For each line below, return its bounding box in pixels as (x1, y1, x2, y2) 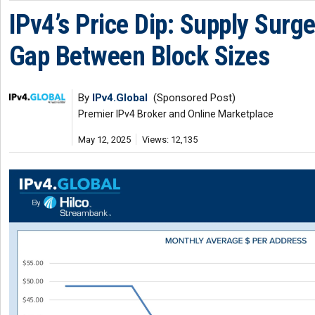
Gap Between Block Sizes (9, 41, 270, 72)
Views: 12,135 (142, 134, 198, 145)
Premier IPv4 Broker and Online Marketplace (78, 108, 274, 120)
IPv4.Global (92, 91, 148, 104)
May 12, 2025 (78, 134, 131, 145)
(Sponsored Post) (148, 91, 236, 104)
